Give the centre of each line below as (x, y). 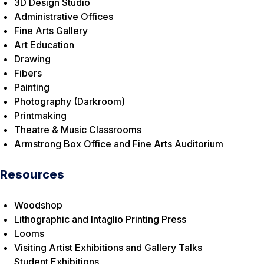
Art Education (44, 45)
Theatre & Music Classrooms (78, 130)
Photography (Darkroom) (70, 102)
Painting (32, 88)
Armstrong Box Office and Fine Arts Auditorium (119, 144)
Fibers (28, 73)
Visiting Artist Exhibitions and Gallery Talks (108, 248)
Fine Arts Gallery (51, 31)
